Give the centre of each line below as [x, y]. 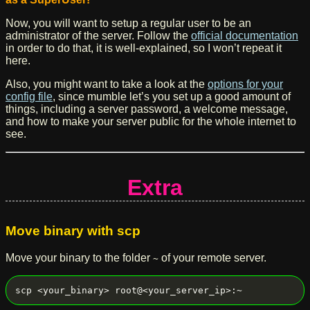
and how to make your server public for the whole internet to [151, 122]
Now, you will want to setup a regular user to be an [128, 24]
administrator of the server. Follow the [98, 36]
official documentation [245, 36]
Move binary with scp [73, 231]
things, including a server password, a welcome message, [147, 109]
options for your [245, 84]
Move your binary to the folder [79, 257]
